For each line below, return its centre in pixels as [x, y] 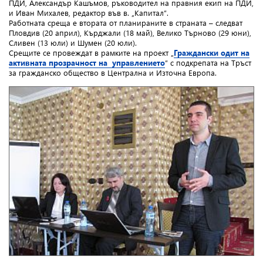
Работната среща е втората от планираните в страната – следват [126, 23]
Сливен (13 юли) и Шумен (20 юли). [73, 43]
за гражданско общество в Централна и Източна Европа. [113, 73]
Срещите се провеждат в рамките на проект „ [91, 53]
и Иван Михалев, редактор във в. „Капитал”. [89, 13]
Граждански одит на [212, 53]
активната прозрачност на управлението [87, 63]
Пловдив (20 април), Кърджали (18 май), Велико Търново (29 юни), [130, 33]
